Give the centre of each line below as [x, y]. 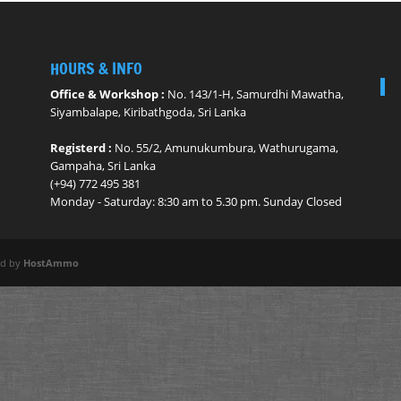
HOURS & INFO [96, 68]
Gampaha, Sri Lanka [102, 165]
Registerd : [82, 147]
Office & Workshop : [108, 94]
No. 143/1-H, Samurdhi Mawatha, [255, 94]
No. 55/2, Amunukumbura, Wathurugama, [226, 147]
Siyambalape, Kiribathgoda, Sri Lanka [148, 111]
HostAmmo [51, 262]
